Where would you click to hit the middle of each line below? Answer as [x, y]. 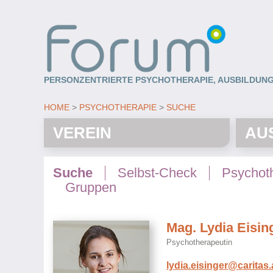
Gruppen [91, 187]
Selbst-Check [157, 172]
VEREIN [82, 133]
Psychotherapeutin [199, 242]
